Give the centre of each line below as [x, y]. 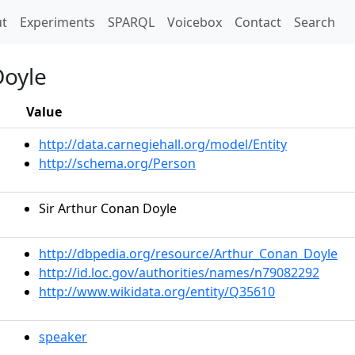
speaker [63, 337]
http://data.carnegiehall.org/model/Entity [163, 144]
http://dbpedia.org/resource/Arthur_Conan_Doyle [188, 254]
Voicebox [195, 22]
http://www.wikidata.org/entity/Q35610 [157, 292]
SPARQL [131, 22]
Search [315, 22]
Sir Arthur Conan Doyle [108, 208]
